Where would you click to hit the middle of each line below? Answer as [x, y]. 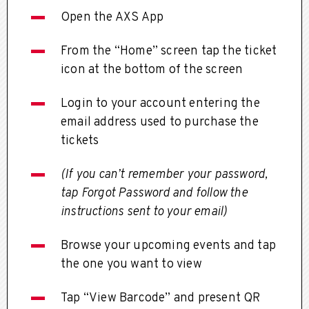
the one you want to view [131, 264]
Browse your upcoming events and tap [169, 246]
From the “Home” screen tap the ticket [169, 51]
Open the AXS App [112, 17]
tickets [80, 141]
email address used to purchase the [160, 122]
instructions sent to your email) [144, 212]
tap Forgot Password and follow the [154, 193]
